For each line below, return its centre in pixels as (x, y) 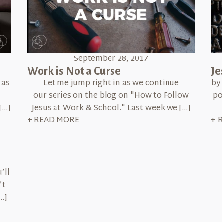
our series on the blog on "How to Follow (111, 96)
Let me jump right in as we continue (111, 84)
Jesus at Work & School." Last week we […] (111, 109)
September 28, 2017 (111, 59)
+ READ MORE (53, 121)
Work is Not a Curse (74, 72)
